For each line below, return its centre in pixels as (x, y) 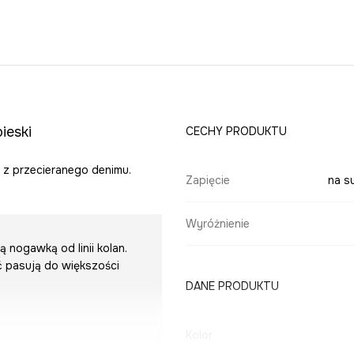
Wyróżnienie (217, 224)
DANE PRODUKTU (232, 286)
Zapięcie (207, 181)
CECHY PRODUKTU (236, 132)
